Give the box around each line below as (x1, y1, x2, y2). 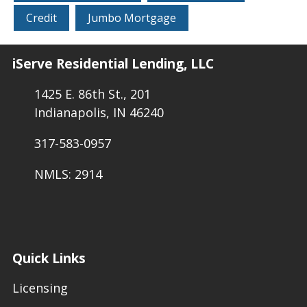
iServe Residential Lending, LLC (12, 54, 214, 73)
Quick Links (12, 248, 86, 267)
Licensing (12, 280, 68, 297)
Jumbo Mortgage (88, 10, 176, 25)
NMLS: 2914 (34, 165, 102, 182)
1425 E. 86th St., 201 (34, 85, 151, 102)
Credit (26, 10, 57, 25)
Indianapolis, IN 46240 (34, 103, 164, 121)
